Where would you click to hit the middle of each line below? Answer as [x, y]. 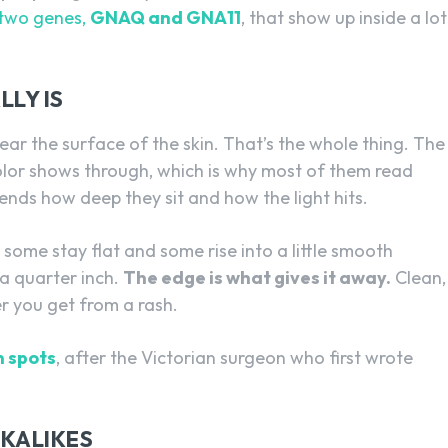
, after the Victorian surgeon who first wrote [234, 357]
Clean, [418, 277]
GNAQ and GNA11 [165, 17]
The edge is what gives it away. [257, 277]
